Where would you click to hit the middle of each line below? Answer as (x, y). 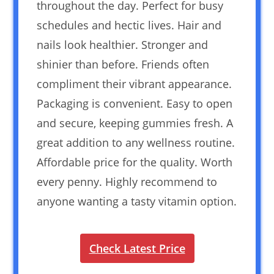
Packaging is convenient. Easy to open (135, 103)
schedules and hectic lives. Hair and (129, 25)
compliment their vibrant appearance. (135, 83)
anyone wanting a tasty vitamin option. (137, 201)
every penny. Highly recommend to (127, 181)
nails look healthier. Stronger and (123, 44)
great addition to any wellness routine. (136, 142)
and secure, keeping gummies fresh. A (135, 123)
